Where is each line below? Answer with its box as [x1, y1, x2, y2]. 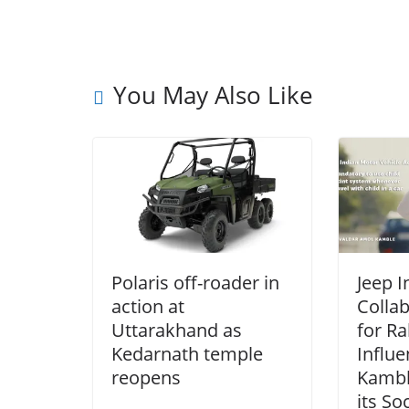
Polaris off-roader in [111, 269, 279, 295]
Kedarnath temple [111, 341, 263, 366]
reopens [111, 364, 181, 390]
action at [111, 293, 184, 319]
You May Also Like [113, 79, 313, 111]
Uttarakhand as [111, 317, 242, 342]
